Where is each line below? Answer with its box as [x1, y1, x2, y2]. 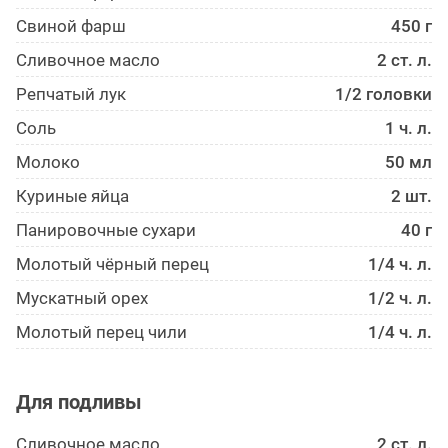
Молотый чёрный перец [16, 254, 209, 275]
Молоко [16, 152, 80, 173]
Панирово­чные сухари [16, 220, 196, 241]
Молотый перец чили [16, 322, 187, 343]
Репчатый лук [16, 84, 126, 105]
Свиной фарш [16, 16, 126, 37]
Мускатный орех [16, 288, 148, 309]
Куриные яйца [16, 186, 129, 207]
